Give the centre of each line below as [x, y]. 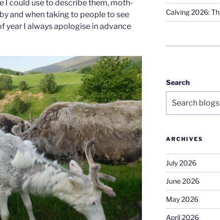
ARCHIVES [184, 139]
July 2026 [181, 163]
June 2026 [182, 181]
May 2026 [182, 199]
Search [178, 82]
